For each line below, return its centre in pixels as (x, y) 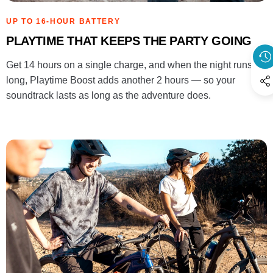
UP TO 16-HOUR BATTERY (63, 21)
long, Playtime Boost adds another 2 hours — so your (121, 80)
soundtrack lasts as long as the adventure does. (108, 96)
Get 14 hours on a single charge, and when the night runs (129, 65)
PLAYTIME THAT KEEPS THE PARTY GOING (129, 41)
